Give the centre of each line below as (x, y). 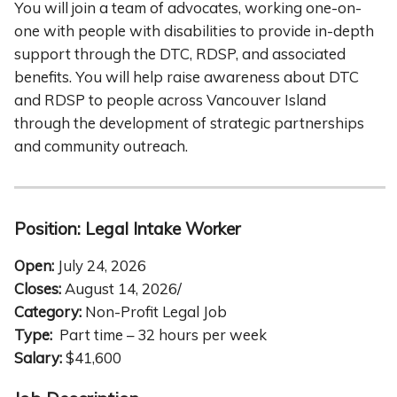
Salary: (40, 358)
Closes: (39, 289)
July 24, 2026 (102, 266)
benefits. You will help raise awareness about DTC (187, 76)
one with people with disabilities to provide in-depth (194, 30)
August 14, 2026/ (123, 289)
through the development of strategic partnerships (189, 122)
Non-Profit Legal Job (156, 312)
